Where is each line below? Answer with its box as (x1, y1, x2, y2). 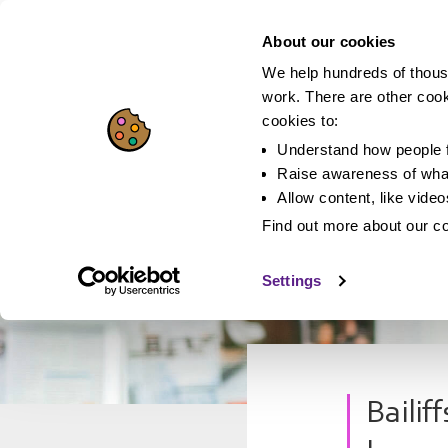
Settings (262, 272, 321, 290)
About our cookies (262, 32, 396, 50)
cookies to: (262, 112, 339, 130)
